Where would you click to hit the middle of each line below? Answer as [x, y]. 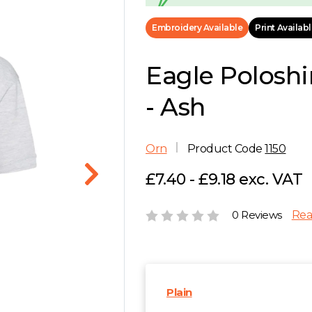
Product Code [225, 149]
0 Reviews [257, 215]
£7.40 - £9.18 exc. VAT [224, 179]
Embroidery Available [197, 27]
